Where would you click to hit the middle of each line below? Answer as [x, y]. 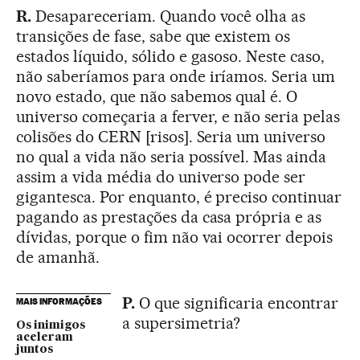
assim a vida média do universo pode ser [161, 177]
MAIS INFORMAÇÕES [59, 302]
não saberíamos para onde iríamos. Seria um [176, 77]
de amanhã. [58, 258]
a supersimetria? [181, 323]
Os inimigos [51, 326]
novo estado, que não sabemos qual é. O [157, 97]
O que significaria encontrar [237, 303]
